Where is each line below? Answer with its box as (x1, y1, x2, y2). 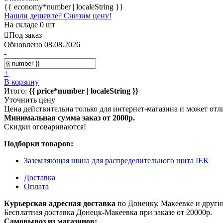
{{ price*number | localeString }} (29, 86, 138, 95)
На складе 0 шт (4, 20, 55, 29)
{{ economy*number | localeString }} (4, 2, 123, 11)
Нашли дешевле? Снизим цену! (4, 11, 111, 20)
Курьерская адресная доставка (4, 199, 115, 208)
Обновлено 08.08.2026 (4, 40, 80, 49)
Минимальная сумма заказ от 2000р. (4, 113, 135, 122)
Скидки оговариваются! (4, 122, 86, 131)
